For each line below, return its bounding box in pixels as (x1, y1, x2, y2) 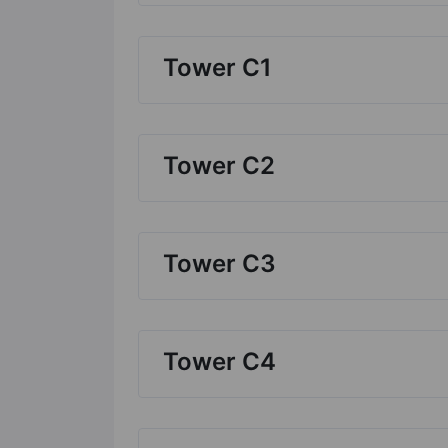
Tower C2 (163, 150, 275, 180)
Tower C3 (163, 248, 276, 278)
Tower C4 (163, 346, 276, 376)
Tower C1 (163, 52, 272, 82)
